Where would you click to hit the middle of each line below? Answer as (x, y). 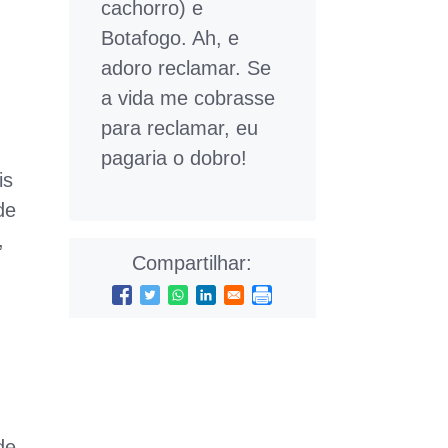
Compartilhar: (192, 263)
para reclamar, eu (179, 128)
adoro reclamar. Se (185, 68)
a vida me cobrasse (187, 98)
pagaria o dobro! (173, 158)
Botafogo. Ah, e (169, 38)
